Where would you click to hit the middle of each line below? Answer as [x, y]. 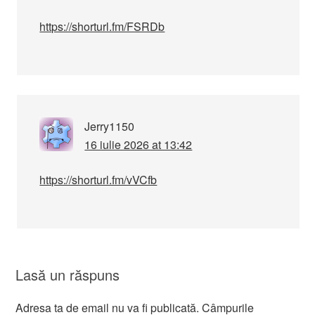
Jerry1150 [110, 126]
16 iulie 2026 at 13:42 [139, 144]
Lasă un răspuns [68, 275]
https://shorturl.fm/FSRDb [102, 26]
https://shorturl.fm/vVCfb [98, 180]
